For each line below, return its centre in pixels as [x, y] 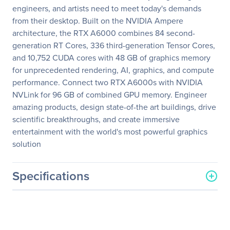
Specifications [51, 176]
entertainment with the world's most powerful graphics [110, 131]
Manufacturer [36, 216]
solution [27, 144]
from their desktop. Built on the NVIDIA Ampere [98, 21]
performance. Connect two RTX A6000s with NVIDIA [108, 82]
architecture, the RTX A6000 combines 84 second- [104, 33]
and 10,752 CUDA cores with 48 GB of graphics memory [111, 57]
